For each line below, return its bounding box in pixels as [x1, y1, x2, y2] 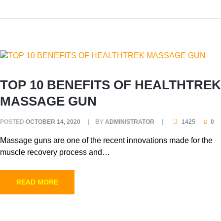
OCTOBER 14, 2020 [26, 118, 80, 125]
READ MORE [16, 178, 58, 186]
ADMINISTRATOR [105, 118, 154, 125]
